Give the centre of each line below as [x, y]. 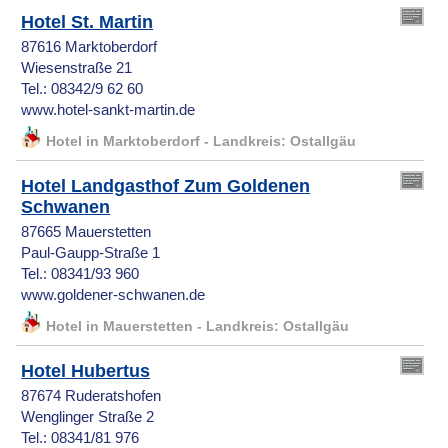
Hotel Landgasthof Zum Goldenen [166, 186]
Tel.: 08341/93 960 [80, 274]
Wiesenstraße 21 [77, 68]
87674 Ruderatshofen [91, 396]
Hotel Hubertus [86, 371]
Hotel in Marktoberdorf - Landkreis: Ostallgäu [201, 142]
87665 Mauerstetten [86, 232]
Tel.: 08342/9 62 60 [82, 89]
